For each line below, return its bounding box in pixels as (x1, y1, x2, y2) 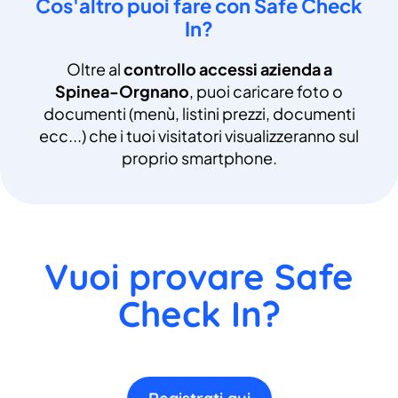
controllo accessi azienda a (123, 58, 332, 79)
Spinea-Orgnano (55, 80, 189, 101)
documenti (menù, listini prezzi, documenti (43, 102, 355, 123)
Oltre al (66, 58, 123, 79)
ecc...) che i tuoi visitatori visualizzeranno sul (39, 124, 359, 146)
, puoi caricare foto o (189, 80, 343, 101)
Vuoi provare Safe (44, 253, 354, 298)
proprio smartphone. (121, 147, 277, 168)
